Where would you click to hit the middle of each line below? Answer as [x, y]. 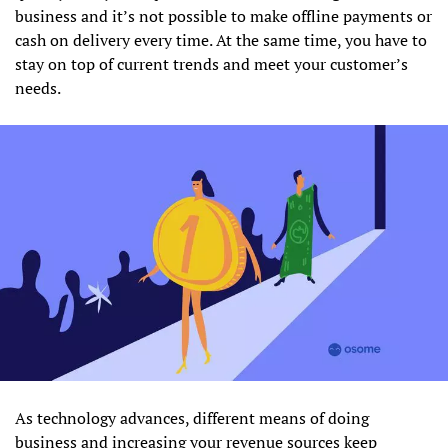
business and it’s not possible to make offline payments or [223, 16]
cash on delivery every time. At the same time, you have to [221, 40]
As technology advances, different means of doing [192, 418]
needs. [38, 88]
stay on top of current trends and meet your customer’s [211, 64]
